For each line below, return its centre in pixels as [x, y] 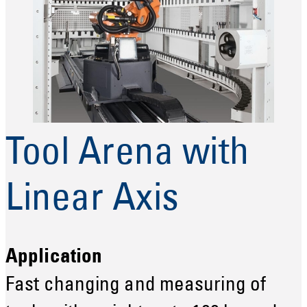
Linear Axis [93, 200]
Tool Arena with [127, 155]
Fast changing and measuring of [136, 286]
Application [54, 258]
